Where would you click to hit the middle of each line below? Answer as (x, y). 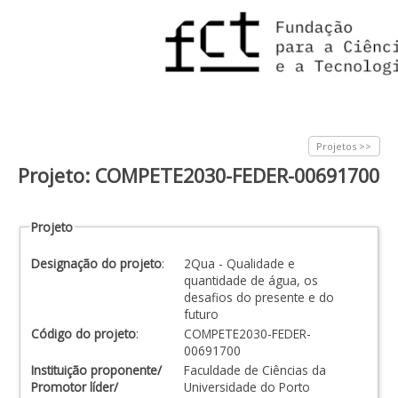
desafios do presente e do (259, 297)
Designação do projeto (96, 263)
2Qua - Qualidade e (239, 263)
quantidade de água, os (251, 280)
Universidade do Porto (247, 387)
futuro (201, 314)
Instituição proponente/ (96, 370)
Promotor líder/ (75, 387)
